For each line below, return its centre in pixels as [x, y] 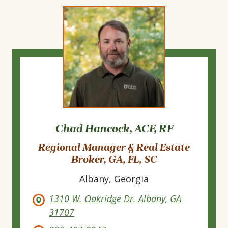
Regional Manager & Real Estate [114, 148]
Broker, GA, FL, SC [114, 160]
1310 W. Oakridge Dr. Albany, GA [115, 199]
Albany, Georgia [114, 179]
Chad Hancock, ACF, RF [114, 129]
